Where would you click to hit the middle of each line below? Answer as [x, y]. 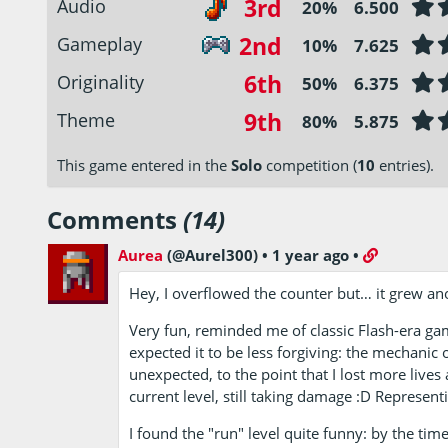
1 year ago [310, 254]
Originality [100, 81]
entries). [404, 164]
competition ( [309, 164]
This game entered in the [144, 164]
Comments [115, 219]
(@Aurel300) [212, 254]
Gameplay [99, 43]
